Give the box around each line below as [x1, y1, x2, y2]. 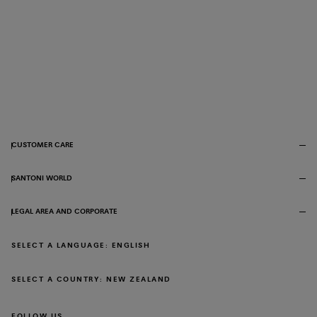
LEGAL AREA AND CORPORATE [11, 207, 117, 216]
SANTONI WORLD [11, 174, 72, 183]
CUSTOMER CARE [11, 141, 74, 149]
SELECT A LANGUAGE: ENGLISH [11, 241, 150, 250]
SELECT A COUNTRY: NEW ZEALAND [11, 275, 171, 284]
